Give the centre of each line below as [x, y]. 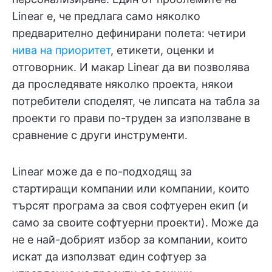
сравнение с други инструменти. [100, 135]
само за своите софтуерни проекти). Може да [135, 222]
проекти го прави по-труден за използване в [131, 118]
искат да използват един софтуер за [109, 256]
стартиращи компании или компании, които [131, 188]
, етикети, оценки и [162, 50]
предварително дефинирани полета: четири [129, 33]
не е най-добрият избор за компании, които [130, 239]
